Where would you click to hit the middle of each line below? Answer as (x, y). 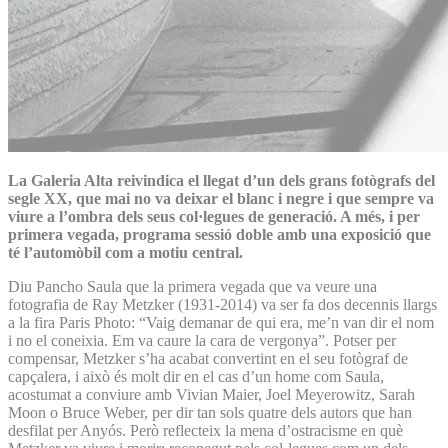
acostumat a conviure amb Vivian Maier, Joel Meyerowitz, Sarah (211, 394)
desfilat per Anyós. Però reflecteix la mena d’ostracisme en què (205, 430)
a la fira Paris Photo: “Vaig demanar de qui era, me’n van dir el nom (221, 322)
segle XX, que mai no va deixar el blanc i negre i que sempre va (221, 198)
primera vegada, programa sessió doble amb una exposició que (219, 234)
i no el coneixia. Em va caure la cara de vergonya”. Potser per (202, 340)
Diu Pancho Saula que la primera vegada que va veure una (192, 286)
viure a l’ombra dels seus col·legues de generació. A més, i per (214, 216)
